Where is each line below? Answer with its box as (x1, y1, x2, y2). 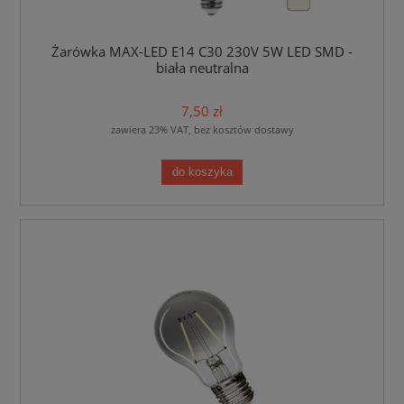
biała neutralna (155, 58, 249, 78)
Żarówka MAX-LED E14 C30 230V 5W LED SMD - (51, 41, 353, 61)
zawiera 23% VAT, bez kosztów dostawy (110, 123, 294, 137)
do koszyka (171, 165, 233, 179)
